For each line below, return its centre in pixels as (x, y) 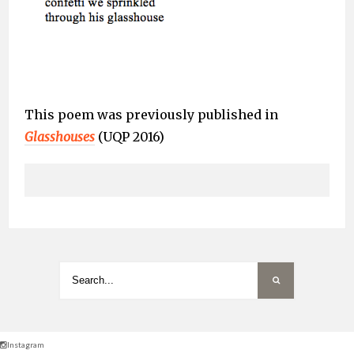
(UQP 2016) (130, 136)
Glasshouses (60, 136)
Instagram (26, 344)
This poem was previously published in (151, 114)
